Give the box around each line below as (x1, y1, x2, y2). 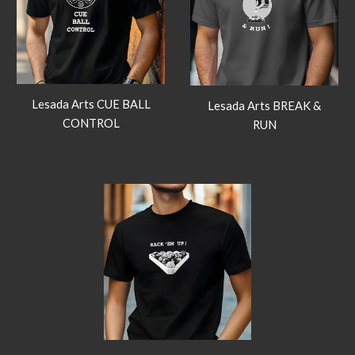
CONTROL (62, 116, 120, 130)
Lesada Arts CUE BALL (31, 97, 151, 111)
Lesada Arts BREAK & (208, 98, 321, 113)
